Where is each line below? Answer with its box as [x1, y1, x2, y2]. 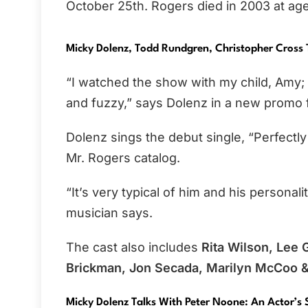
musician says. [66, 206, 153, 221]
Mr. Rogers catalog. [66, 151, 180, 166]
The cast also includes [66, 240, 201, 255]
